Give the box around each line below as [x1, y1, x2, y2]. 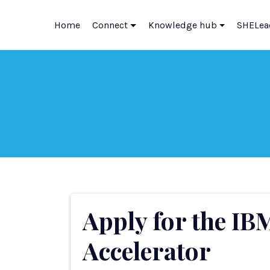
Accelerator [83, 234, 211, 266]
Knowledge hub [148, 19, 217, 31]
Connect [92, 19, 128, 31]
